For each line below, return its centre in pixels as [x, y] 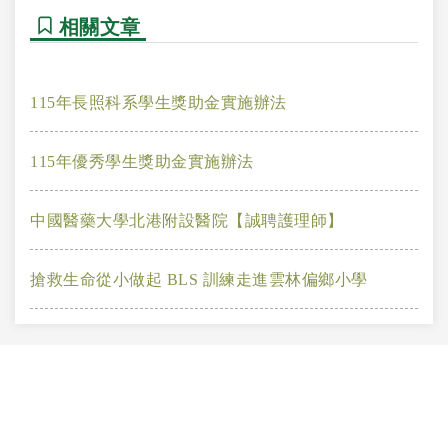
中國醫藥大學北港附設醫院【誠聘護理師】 [187, 220]
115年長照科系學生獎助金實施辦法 [158, 102]
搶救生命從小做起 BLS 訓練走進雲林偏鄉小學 [199, 279]
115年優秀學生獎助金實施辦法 [142, 161]
